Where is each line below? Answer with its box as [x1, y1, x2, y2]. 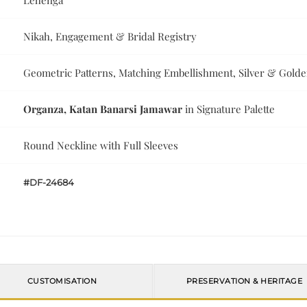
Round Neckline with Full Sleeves [23, 138, 179, 153]
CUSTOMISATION [27, 276, 97, 286]
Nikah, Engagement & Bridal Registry [23, 29, 197, 44]
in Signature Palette [182, 102, 275, 116]
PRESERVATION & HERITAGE [186, 276, 303, 286]
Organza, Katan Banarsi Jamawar [23, 102, 183, 116]
